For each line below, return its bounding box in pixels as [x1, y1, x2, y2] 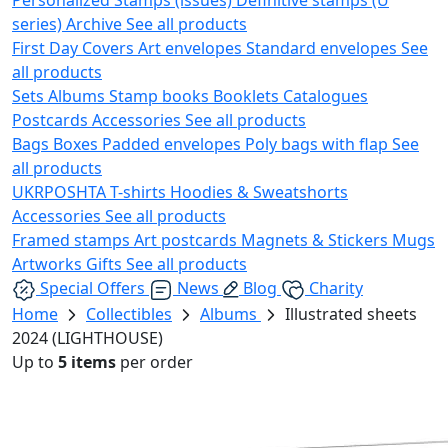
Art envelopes [138, 36, 246, 59]
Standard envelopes [246, 36, 401, 59]
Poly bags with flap [245, 132, 392, 155]
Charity [309, 276, 363, 299]
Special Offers [40, 276, 145, 299]
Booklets [213, 84, 283, 107]
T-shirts [110, 180, 170, 203]
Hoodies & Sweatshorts [170, 180, 348, 203]
